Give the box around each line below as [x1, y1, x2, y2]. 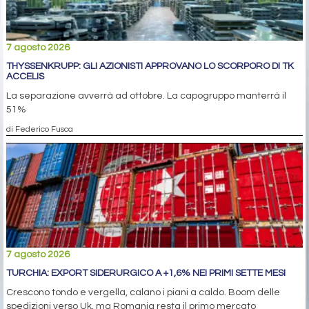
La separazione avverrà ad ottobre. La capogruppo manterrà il [6, 90, 286, 101]
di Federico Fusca [6, 124, 73, 133]
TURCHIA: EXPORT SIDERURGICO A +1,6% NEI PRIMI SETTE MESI [6, 268, 286, 278]
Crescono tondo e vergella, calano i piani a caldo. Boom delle [6, 287, 280, 297]
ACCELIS [6, 71, 44, 81]
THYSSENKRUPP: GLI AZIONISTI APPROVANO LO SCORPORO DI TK [6, 61, 294, 71]
